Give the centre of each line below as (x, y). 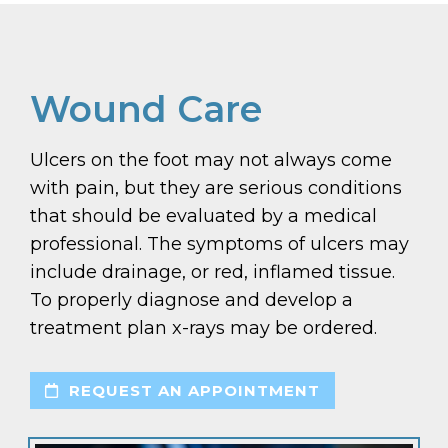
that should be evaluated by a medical (203, 215)
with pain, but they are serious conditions (216, 187)
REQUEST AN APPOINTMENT (192, 390)
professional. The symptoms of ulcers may (219, 243)
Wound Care (146, 108)
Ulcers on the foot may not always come (211, 159)
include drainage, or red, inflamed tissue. (212, 271)
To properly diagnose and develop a (191, 299)
